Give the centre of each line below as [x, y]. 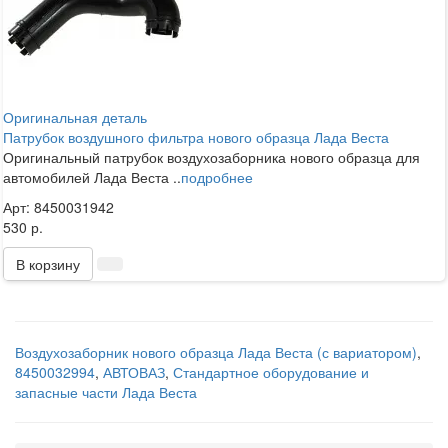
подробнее [217, 176]
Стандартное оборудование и [271, 371]
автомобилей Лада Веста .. [92, 176]
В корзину [48, 263]
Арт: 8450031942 [58, 206]
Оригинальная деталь [75, 116]
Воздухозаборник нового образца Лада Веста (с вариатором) [216, 351]
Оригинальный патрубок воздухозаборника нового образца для [211, 156]
